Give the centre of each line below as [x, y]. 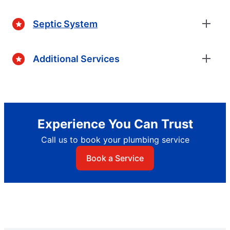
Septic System [65, 24]
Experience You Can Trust [115, 124]
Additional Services [76, 59]
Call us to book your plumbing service [115, 140]
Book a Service [115, 158]
